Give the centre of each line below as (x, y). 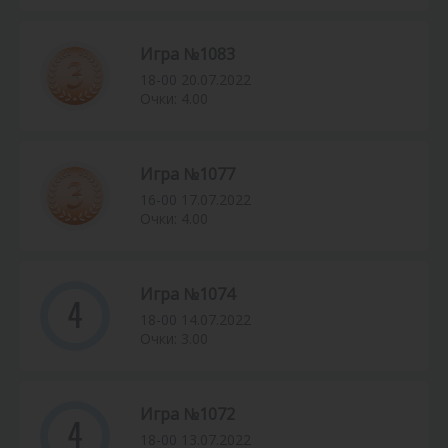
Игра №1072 (187, 414)
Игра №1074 (187, 294)
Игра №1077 (187, 174)
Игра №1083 (187, 54)
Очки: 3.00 (174, 339)
